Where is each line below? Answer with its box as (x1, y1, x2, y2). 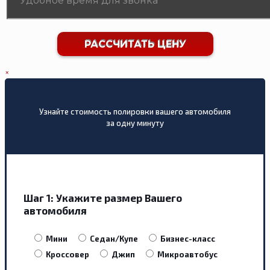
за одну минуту (106, 118, 164, 128)
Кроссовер (46, 249, 89, 259)
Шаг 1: (24, 192, 54, 204)
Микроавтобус (157, 249, 218, 259)
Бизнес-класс (160, 233, 215, 243)
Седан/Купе (90, 233, 138, 243)
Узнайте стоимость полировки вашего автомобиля (39, 106, 231, 116)
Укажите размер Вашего (54, 192, 182, 204)
